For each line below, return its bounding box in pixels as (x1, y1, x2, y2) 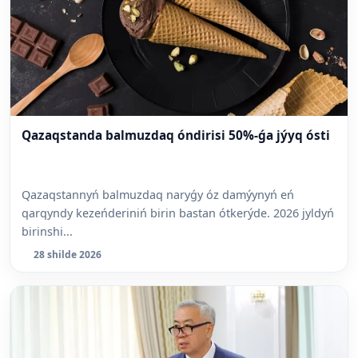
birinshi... (22, 223, 73, 239)
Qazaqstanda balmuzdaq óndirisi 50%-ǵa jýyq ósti (22, 127, 330, 145)
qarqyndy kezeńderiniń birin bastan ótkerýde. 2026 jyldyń (22, 205, 334, 221)
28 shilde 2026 (34, 247, 101, 261)
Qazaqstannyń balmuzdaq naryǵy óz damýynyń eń (22, 186, 294, 202)
